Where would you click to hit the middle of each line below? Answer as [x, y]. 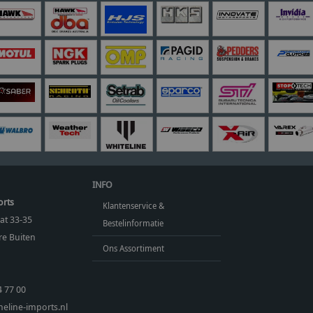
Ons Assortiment [134, 248]
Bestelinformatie [133, 223]
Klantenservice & [134, 205]
